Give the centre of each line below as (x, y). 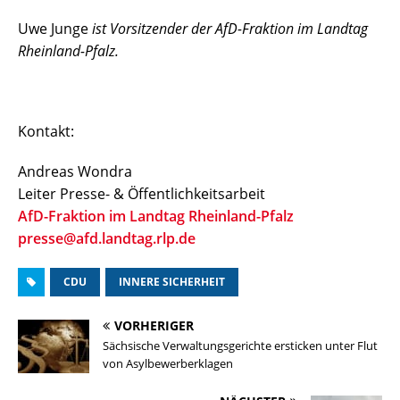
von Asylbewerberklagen (168, 364)
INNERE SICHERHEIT (172, 282)
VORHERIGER (154, 326)
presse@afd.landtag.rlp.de (107, 239)
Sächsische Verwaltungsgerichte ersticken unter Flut (240, 346)
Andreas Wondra (75, 172)
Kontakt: (46, 132)
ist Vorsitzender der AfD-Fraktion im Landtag (228, 29)
